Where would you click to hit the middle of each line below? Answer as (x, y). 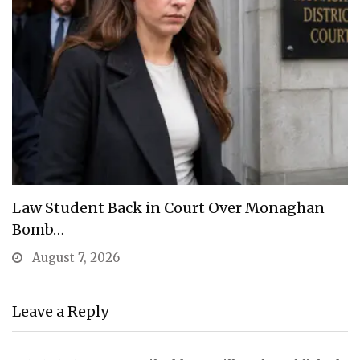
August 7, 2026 (74, 258)
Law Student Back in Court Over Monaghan (168, 208)
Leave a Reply (60, 312)
